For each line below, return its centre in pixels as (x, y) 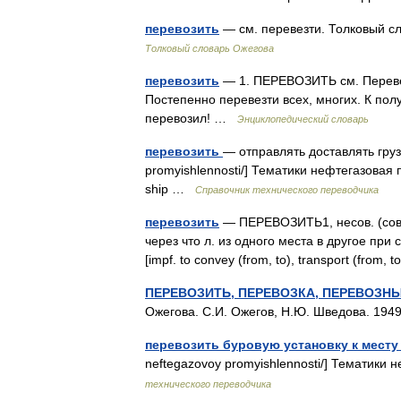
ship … (170, 189)
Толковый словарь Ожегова (209, 48)
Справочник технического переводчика (287, 190)
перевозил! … (191, 118)
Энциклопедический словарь (303, 119)
